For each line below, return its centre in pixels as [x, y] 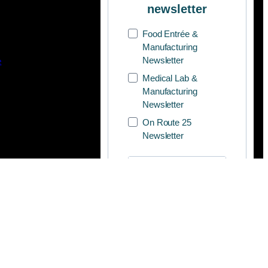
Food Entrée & [170, 34]
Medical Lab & [170, 78]
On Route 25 [167, 123]
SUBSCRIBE [177, 204]
